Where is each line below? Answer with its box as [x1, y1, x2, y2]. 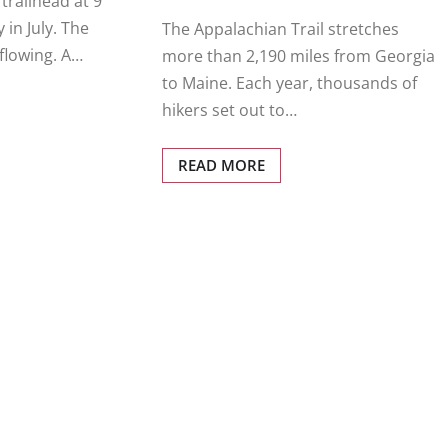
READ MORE [177, 155, 265, 176]
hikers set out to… [161, 99, 297, 122]
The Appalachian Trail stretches [161, 18, 399, 41]
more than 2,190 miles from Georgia [161, 45, 435, 68]
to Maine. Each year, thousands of [161, 72, 417, 95]
